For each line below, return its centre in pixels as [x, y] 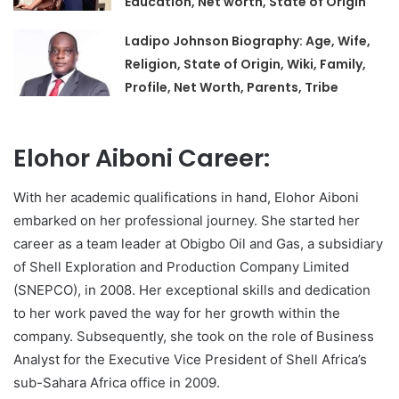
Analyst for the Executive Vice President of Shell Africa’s [190, 360]
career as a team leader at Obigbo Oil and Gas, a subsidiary [198, 244]
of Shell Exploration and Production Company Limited [181, 267]
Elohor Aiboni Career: [142, 158]
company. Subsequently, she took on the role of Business [194, 337]
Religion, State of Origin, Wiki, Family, [246, 64]
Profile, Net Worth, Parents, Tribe [232, 87]
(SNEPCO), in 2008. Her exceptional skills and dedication [192, 290]
